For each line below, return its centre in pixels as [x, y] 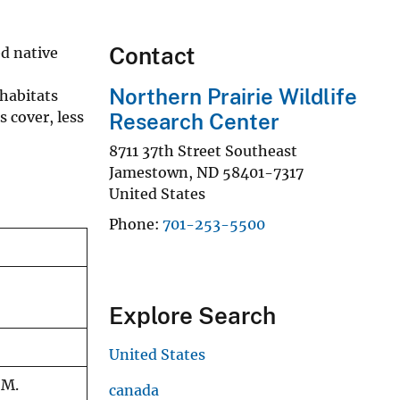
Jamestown [149, 172]
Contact [152, 55]
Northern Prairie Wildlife [233, 96]
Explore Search [192, 315]
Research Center [194, 121]
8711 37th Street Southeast [203, 150]
